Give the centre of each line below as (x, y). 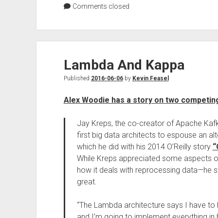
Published (77, 78)
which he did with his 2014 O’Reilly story (145, 147)
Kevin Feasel (150, 78)
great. (87, 182)
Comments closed (100, 6)
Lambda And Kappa (124, 65)
